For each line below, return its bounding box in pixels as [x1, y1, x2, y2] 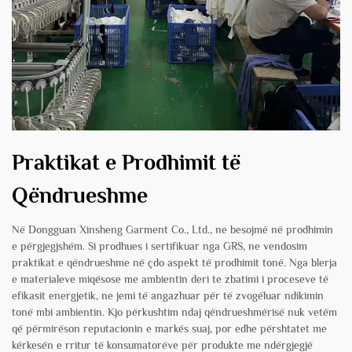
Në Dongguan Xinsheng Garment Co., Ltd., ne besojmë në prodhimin [12, 223, 333, 236]
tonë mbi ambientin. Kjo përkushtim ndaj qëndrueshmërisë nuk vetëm [12, 306, 337, 319]
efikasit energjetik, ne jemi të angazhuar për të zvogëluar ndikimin [12, 289, 324, 302]
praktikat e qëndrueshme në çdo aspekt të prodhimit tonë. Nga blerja [12, 256, 337, 269]
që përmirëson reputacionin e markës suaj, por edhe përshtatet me [12, 322, 327, 335]
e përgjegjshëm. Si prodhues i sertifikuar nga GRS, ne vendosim [12, 240, 307, 253]
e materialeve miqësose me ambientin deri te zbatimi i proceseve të [12, 273, 328, 286]
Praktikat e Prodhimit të [12, 150, 240, 175]
